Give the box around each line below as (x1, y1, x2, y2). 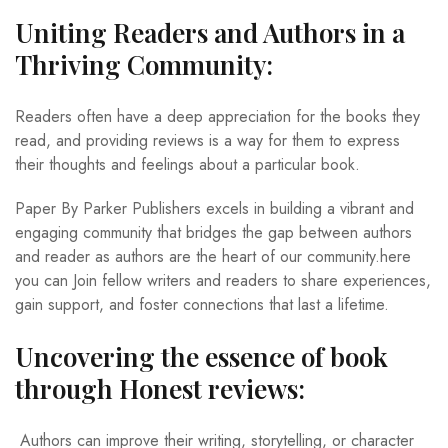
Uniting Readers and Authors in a (15, 15, 405, 51)
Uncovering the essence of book (15, 339, 388, 375)
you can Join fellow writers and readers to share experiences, (15, 269, 431, 293)
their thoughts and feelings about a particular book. (15, 153, 365, 177)
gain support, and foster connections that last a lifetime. (15, 293, 389, 317)
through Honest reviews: (15, 371, 305, 407)
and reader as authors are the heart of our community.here (15, 245, 411, 269)
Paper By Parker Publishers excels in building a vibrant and (15, 197, 414, 221)
